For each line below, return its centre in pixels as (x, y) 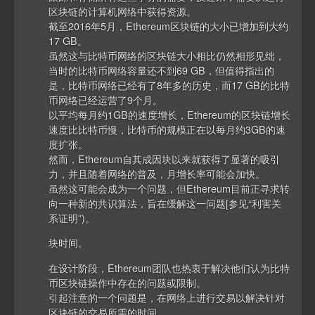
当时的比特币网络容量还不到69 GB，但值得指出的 (162, 70)
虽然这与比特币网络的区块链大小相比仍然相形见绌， (167, 55)
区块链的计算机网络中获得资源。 (123, 11)
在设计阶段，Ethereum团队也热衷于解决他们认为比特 (169, 267)
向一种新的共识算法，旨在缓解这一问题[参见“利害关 (165, 202)
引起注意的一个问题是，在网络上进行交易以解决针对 (167, 297)
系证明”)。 (72, 217)
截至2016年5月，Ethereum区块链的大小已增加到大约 (169, 25)
